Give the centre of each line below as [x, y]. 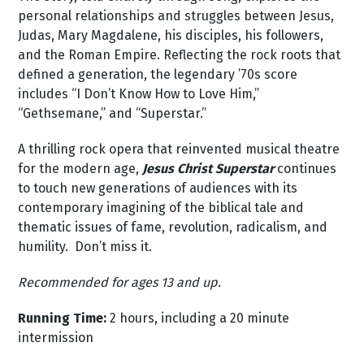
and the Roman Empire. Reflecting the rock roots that [180, 54]
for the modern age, [80, 168]
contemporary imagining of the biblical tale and [161, 207]
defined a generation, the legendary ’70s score [158, 74]
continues [307, 168]
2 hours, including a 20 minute [198, 318]
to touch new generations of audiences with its [158, 188]
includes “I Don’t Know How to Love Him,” [139, 93]
